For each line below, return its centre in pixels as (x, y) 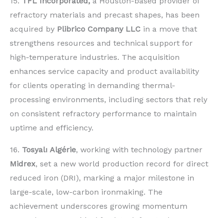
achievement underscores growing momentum (99, 206)
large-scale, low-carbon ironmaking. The (86, 192)
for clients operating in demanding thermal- (92, 86)
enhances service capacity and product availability (104, 72)
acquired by (33, 29)
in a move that (169, 29)
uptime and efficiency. (52, 128)
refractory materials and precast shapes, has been (105, 15)
